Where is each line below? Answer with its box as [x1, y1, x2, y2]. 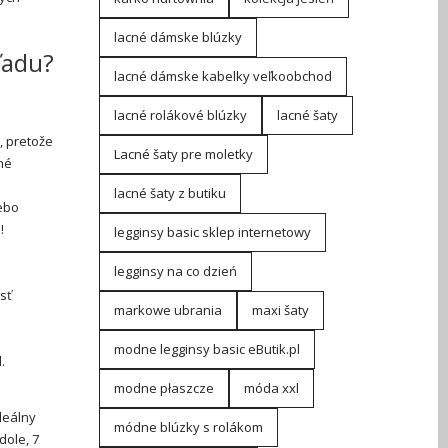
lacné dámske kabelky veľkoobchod [113, 67, 332, 85]
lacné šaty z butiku [113, 184, 226, 202]
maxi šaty [251, 301, 309, 319]
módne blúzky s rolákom [113, 418, 263, 436]
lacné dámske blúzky [113, 28, 242, 46]
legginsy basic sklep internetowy [113, 223, 311, 241]
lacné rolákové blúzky [113, 106, 247, 124]
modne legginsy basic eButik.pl [113, 340, 300, 358]
